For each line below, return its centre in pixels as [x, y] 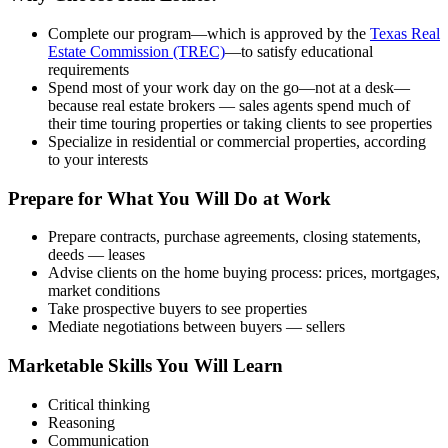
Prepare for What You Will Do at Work [169, 198]
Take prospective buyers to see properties [177, 309]
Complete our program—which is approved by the [209, 33]
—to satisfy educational [299, 51]
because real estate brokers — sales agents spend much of [229, 105]
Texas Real [405, 33]
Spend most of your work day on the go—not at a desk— [229, 87]
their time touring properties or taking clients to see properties [240, 123]
